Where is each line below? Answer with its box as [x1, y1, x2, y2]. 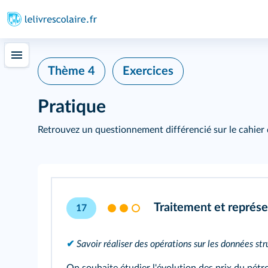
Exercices [123, 65, 173, 77]
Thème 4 [48, 65, 95, 77]
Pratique [38, 98, 106, 116]
